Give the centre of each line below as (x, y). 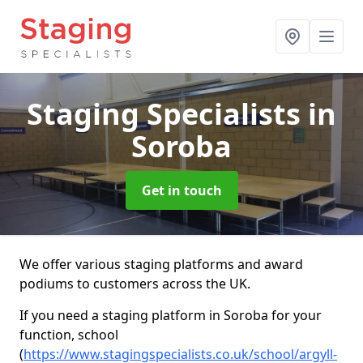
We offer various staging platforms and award (161, 264)
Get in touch (181, 190)
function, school (69, 335)
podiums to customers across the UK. (135, 284)
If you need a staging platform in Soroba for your (171, 315)
